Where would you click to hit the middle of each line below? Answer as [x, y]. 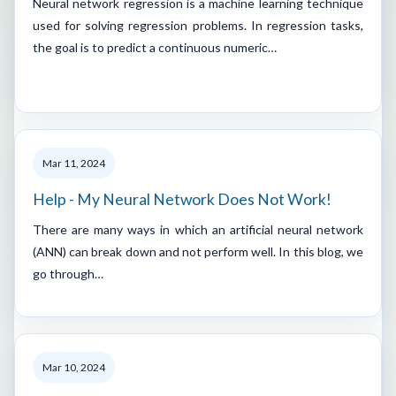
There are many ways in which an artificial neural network [198, 229]
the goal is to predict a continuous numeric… [155, 47]
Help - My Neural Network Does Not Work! [182, 199]
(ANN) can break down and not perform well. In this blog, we [198, 251]
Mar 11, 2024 [74, 163]
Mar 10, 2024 [74, 367]
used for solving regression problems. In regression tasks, [198, 25]
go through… [68, 273]
